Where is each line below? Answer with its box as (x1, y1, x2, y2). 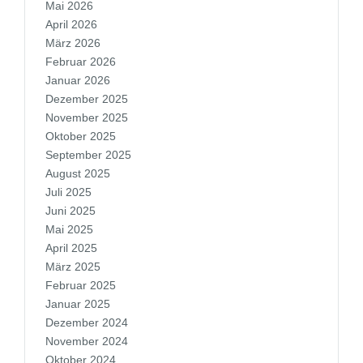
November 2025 (45, 111, 128, 124)
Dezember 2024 (45, 316, 128, 329)
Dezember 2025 (45, 92, 128, 105)
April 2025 (45, 241, 97, 254)
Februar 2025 (45, 279, 116, 292)
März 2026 (45, 36, 100, 49)
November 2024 (45, 335, 128, 348)
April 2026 (45, 18, 97, 31)
